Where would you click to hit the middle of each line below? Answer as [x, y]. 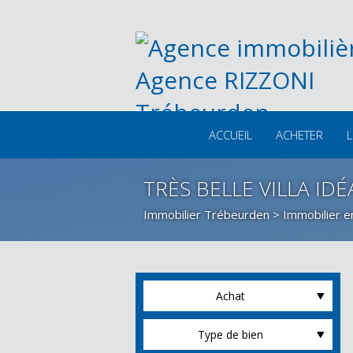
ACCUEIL [230, 135]
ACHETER [299, 135]
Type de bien [230, 334]
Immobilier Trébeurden [206, 214]
